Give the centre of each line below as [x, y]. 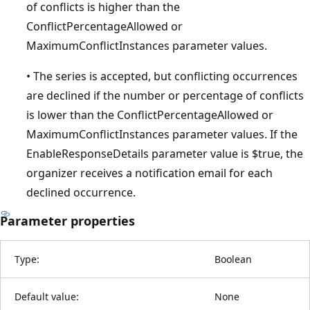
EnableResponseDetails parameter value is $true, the [165, 153]
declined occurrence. [81, 192]
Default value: [47, 296]
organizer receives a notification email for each [149, 173]
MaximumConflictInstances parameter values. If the [162, 134]
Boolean [233, 259]
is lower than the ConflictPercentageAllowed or [150, 115]
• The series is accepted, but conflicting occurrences [162, 76]
